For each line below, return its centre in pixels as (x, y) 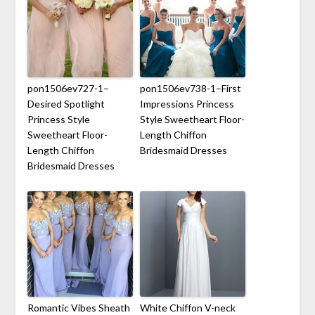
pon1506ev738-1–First (190, 88)
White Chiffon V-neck (187, 307)
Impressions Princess (187, 103)
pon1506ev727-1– (68, 88)
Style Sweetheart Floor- (192, 119)
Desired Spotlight (66, 103)
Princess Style (58, 119)
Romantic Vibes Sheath (78, 307)
